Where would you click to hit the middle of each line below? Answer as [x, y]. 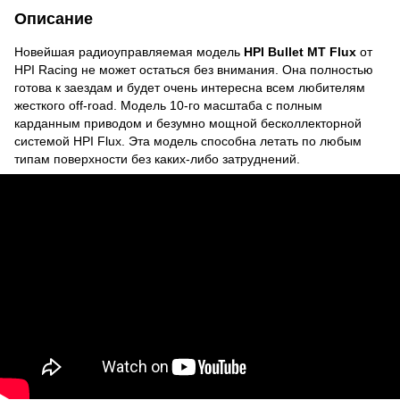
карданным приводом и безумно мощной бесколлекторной [188, 123]
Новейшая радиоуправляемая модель [129, 51]
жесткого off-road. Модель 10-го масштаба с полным [168, 105]
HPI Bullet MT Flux [302, 51]
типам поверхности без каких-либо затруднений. [157, 158]
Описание [54, 18]
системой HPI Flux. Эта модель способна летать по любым [188, 141]
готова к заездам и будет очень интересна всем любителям [190, 87]
